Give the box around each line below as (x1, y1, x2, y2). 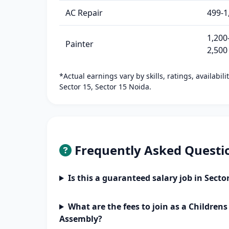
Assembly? (59, 213, 102, 224)
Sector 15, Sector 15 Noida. (59, 82, 151, 91)
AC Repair (65, 7, 103, 18)
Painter (65, 38, 94, 50)
